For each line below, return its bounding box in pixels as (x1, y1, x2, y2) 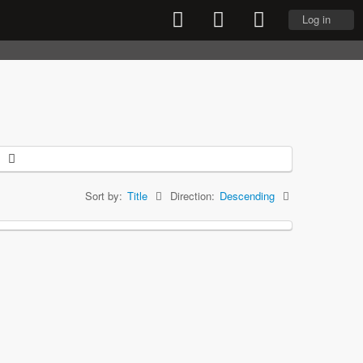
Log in (302, 11, 331, 27)
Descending (220, 188, 275, 203)
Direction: (170, 188, 215, 203)
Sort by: (85, 188, 122, 203)
